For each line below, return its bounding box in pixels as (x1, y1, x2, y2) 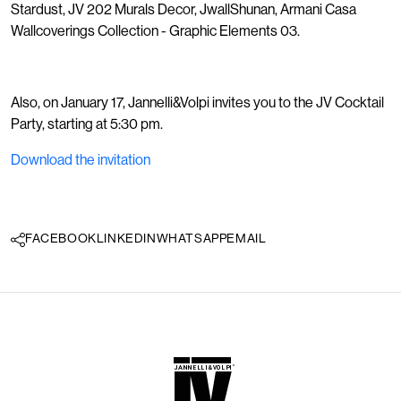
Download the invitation (11, 150, 150, 168)
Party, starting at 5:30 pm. (11, 115, 163, 132)
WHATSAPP (156, 230, 227, 246)
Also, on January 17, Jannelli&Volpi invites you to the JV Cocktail (11, 93, 384, 111)
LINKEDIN (96, 230, 157, 246)
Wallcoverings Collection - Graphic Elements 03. (11, 21, 300, 39)
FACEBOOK (25, 230, 97, 246)
